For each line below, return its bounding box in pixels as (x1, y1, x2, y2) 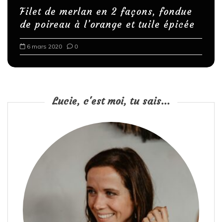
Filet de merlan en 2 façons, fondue (20, 5, 192, 18)
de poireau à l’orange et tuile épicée (20, 18, 195, 31)
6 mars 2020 (27, 43, 62, 51)
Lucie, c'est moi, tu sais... (52, 95, 170, 108)
